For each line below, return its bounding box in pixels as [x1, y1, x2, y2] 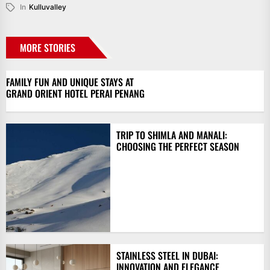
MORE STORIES [20, 40, 75, 55]
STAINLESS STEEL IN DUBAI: [116, 248, 218, 263]
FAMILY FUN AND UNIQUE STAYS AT [6, 75, 134, 90]
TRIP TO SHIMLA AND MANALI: [116, 128, 227, 143]
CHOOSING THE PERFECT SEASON [116, 139, 239, 154]
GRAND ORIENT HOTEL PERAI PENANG [6, 86, 145, 101]
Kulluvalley [29, 2, 66, 12]
